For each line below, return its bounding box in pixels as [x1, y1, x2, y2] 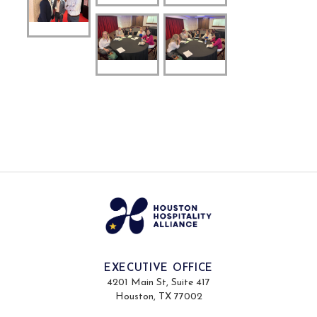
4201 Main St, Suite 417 [107, 277, 210, 288]
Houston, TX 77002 [115, 291, 202, 302]
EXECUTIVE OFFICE [103, 263, 214, 274]
